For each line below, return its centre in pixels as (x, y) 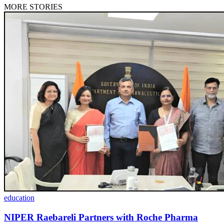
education (19, 198)
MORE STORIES (33, 7)
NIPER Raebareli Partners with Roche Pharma (101, 217)
